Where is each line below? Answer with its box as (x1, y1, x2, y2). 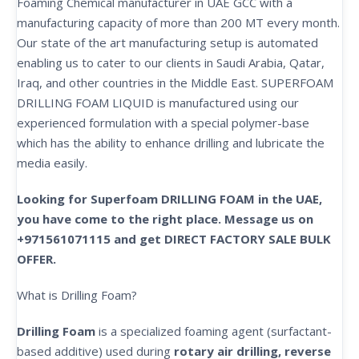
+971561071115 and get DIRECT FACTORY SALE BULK (17, 231, 331, 247)
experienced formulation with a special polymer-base (17, 115, 309, 131)
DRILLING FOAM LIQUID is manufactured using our (17, 95, 299, 111)
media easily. (17, 155, 87, 171)
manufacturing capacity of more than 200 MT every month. (17, 14, 340, 30)
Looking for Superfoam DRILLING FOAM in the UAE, (17, 191, 322, 207)
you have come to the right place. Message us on (17, 211, 313, 227)
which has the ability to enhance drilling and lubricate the (17, 135, 325, 151)
